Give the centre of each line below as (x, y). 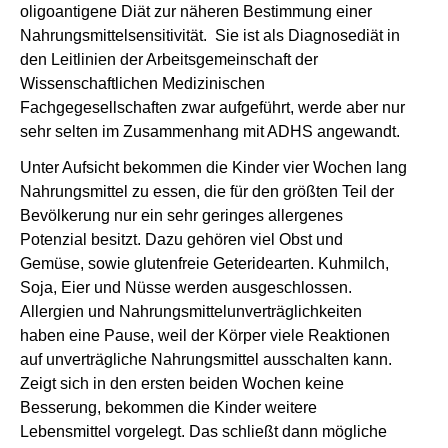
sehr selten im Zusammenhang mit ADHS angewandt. (210, 131)
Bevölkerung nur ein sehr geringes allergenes (181, 215)
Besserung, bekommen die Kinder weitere (168, 407)
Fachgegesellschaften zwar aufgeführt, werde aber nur (212, 107)
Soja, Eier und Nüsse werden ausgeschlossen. (186, 287)
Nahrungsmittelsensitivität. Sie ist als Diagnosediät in (210, 35)
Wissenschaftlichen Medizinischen (142, 83)
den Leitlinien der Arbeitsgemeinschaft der (169, 59)
